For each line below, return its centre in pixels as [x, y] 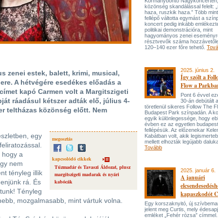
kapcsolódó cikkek [72, 159]
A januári [193, 177]
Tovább [153, 147]
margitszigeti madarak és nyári [87, 174]
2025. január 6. [198, 170]
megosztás [62, 139]
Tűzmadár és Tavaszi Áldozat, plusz [92, 167]
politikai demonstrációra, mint [179, 30]
